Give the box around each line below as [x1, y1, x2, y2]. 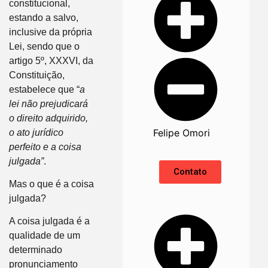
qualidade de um [9, 230, 80, 241]
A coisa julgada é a [9, 216, 90, 227]
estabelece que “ [9, 84, 80, 95]
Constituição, [9, 69, 65, 80]
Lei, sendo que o [9, 41, 80, 51]
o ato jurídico [9, 127, 63, 138]
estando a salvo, [9, 12, 78, 23]
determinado [9, 245, 62, 255]
